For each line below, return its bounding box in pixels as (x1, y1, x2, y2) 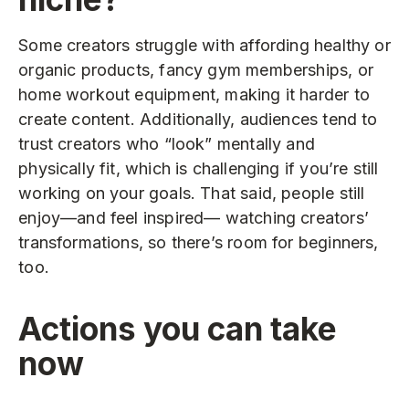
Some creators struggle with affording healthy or (18, 35, 391, 55)
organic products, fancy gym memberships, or (18, 59, 373, 79)
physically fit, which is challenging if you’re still (18, 158, 379, 178)
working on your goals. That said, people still (18, 183, 365, 203)
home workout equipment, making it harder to (18, 84, 370, 104)
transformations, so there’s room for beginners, (18, 232, 379, 252)
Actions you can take (18, 309, 338, 348)
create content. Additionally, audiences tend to (18, 109, 378, 129)
